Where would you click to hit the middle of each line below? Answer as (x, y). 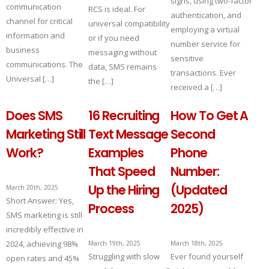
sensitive (187, 58)
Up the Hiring (124, 190)
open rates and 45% (43, 258)
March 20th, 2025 (32, 187)
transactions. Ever (203, 73)
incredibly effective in (45, 229)
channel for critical (39, 21)
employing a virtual (205, 29)
